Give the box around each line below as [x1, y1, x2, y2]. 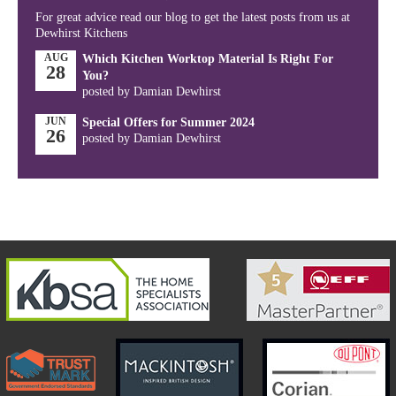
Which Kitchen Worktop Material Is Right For [82, 52, 333, 65]
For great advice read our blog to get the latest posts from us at [35, 11, 350, 24]
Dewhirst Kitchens [35, 27, 127, 40]
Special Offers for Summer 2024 [82, 116, 255, 129]
